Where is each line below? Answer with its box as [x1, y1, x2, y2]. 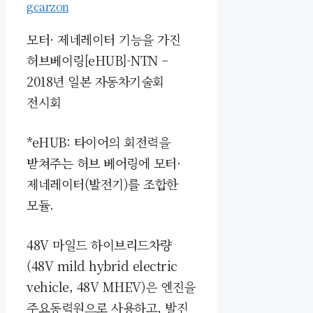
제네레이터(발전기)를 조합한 [27, 174, 178, 193]
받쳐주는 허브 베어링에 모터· [27, 153, 180, 172]
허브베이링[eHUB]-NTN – [27, 50, 169, 69]
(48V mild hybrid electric [27, 256, 177, 275]
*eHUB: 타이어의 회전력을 [27, 132, 170, 151]
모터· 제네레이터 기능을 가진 [27, 29, 180, 48]
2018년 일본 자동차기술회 [27, 71, 164, 90]
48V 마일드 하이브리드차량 [27, 235, 172, 254]
